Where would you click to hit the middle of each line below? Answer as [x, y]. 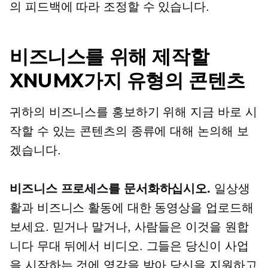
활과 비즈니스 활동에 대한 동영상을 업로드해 [132, 208]
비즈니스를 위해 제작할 [109, 57]
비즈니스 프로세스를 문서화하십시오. [110, 189]
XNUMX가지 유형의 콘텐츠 [127, 81]
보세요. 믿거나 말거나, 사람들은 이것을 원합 [129, 227]
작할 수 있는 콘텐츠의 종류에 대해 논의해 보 [129, 131]
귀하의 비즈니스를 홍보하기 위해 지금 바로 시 [133, 112]
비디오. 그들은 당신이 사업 [174, 246]
